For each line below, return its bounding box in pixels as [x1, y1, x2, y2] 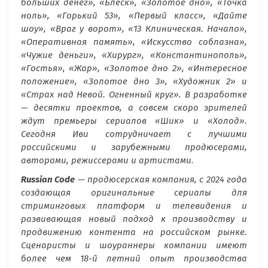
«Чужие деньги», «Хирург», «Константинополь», [21, 50, 247, 61]
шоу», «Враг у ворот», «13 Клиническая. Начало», [21, 23, 247, 35]
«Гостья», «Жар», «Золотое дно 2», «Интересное [21, 63, 247, 74]
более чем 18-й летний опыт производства [21, 253, 247, 264]
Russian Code [21, 174, 75, 185]
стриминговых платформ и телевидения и [21, 200, 247, 212]
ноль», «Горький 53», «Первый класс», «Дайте [21, 10, 247, 22]
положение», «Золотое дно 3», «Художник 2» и [21, 76, 247, 87]
